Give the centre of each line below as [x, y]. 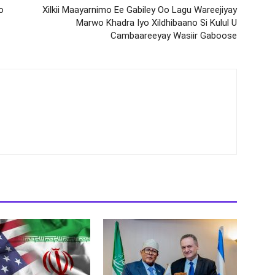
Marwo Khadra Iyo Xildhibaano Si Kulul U [157, 22]
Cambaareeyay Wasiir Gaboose [174, 35]
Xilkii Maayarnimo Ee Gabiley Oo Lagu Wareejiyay [140, 10]
